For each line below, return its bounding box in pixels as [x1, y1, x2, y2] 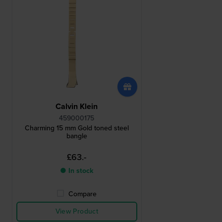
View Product [55, 206, 98, 217]
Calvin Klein [55, 101, 98, 112]
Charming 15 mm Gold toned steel [24, 123, 129, 134]
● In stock [60, 166, 94, 176]
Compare [68, 189, 97, 200]
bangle [66, 131, 87, 142]
